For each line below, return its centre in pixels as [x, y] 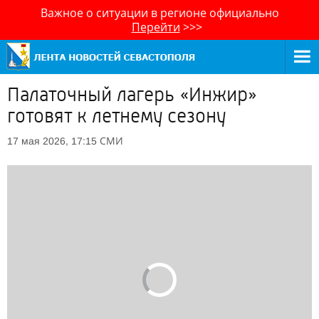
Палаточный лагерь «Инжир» [132, 95]
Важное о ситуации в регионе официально [159, 13]
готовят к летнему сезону [116, 116]
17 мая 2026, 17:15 [52, 141]
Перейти [156, 27]
